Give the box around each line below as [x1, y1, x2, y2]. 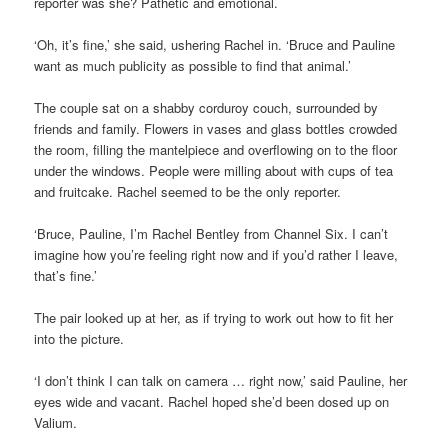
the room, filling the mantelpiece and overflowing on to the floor [34, 139, 398, 159]
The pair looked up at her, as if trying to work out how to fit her [34, 308, 394, 328]
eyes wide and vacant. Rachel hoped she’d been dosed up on [34, 392, 390, 412]
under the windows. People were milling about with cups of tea [34, 160, 394, 180]
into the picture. [34, 329, 125, 349]
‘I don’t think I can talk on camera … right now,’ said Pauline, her [34, 371, 408, 391]
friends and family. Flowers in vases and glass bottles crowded [34, 118, 398, 138]
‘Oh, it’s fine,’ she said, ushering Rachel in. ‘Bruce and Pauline [34, 34, 396, 54]
